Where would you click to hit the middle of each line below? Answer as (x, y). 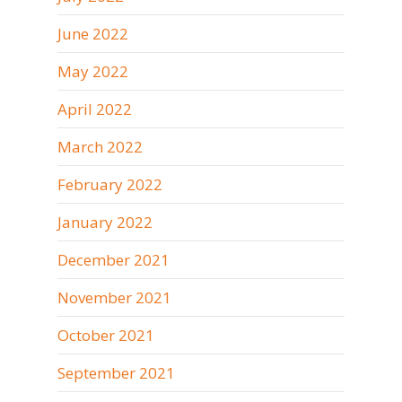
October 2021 (106, 335)
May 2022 (93, 71)
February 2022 (110, 184)
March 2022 (100, 147)
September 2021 (116, 373)
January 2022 (105, 222)
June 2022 (93, 34)
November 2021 (114, 297)
